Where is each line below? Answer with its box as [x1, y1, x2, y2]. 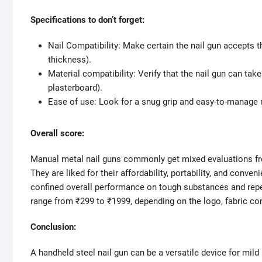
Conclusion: [30, 222, 76, 233]
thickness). [48, 54, 91, 65]
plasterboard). [48, 82, 102, 94]
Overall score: [30, 128, 84, 139]
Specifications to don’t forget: [30, 15, 144, 26]
